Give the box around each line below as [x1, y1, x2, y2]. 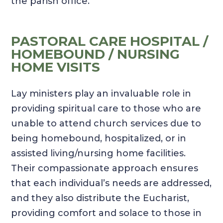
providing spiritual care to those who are [11, 103, 202, 114]
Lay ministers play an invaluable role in [11, 88, 192, 100]
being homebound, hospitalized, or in [11, 133, 187, 144]
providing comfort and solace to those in [11, 208, 202, 219]
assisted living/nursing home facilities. [11, 148, 186, 159]
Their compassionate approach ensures [11, 163, 199, 174]
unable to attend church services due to [11, 118, 202, 129]
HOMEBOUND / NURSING [11, 46, 180, 63]
